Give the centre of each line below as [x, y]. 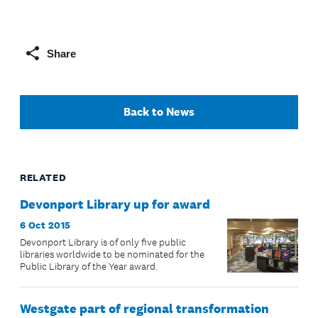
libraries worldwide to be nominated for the [112, 255]
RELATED [43, 178]
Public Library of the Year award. [89, 267]
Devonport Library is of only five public [103, 243]
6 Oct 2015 [45, 225]
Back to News [159, 112]
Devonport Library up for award [115, 205]
